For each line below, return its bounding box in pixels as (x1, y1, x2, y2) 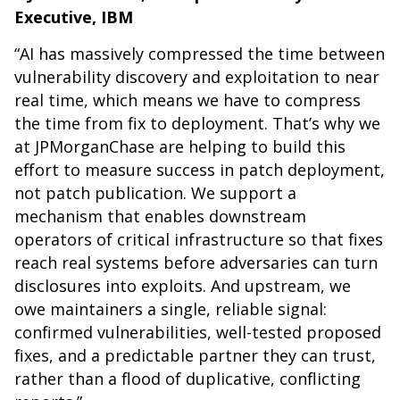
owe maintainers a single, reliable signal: (14, 298, 327, 321)
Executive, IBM (14, 6, 133, 29)
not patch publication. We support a (14, 182, 296, 204)
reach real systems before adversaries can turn (14, 252, 378, 274)
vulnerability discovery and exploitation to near (14, 66, 379, 88)
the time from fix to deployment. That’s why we (14, 112, 380, 135)
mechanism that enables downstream (14, 205, 306, 228)
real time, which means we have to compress (14, 89, 361, 112)
